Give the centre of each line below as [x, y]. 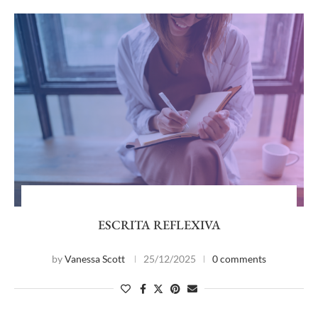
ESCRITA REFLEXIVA [159, 225]
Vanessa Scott [95, 259]
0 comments [239, 259]
